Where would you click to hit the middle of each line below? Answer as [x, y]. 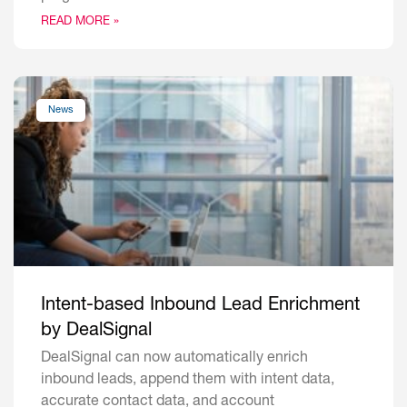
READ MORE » [80, 23]
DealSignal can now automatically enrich [174, 359]
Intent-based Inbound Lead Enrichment [200, 307]
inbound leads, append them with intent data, [188, 381]
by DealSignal [96, 332]
